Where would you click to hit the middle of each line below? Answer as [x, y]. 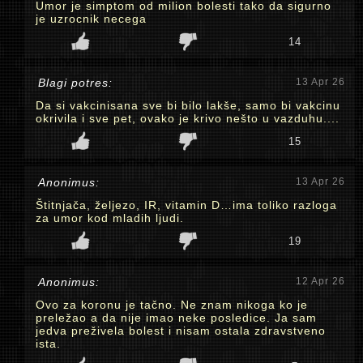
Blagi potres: [75, 83]
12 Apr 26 [320, 281]
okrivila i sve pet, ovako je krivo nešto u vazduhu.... [188, 118]
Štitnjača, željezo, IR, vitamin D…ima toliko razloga [186, 205]
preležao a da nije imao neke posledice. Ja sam [176, 318]
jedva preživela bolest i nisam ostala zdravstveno [181, 331]
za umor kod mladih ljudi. [110, 218]
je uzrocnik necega [91, 19]
